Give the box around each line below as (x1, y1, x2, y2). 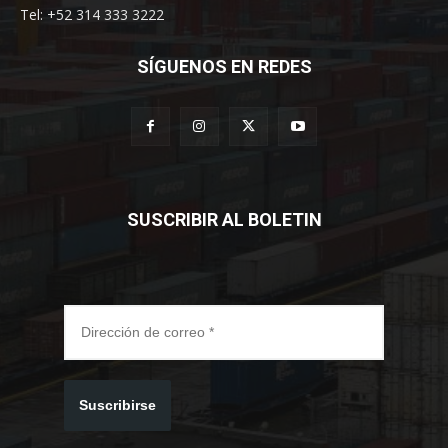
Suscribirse (79, 396, 156, 413)
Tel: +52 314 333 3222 (20, 4, 164, 24)
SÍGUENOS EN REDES (136, 55, 312, 77)
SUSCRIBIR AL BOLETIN (126, 208, 322, 230)
